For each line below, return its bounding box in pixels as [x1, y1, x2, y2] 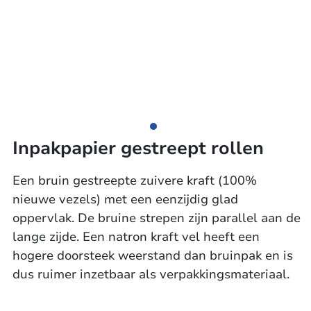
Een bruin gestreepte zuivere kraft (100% [12, 172, 257, 189]
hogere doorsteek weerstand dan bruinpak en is [12, 247, 293, 264]
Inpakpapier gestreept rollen [12, 136, 264, 160]
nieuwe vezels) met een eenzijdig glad [12, 191, 238, 208]
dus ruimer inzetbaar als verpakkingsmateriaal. [12, 266, 289, 283]
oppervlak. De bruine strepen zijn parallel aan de [12, 210, 301, 226]
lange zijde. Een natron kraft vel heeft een [12, 228, 260, 245]
